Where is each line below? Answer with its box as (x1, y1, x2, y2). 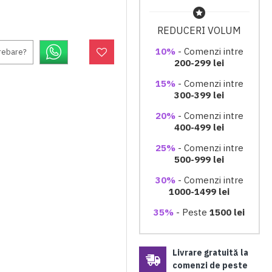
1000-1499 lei (169, 186, 230, 197)
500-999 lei (174, 154, 225, 165)
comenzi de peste (172, 260, 248, 271)
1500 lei (209, 206, 245, 218)
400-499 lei (174, 121, 225, 133)
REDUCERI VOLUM (157, 24, 242, 36)
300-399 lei (174, 89, 225, 101)
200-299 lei (174, 57, 225, 69)
